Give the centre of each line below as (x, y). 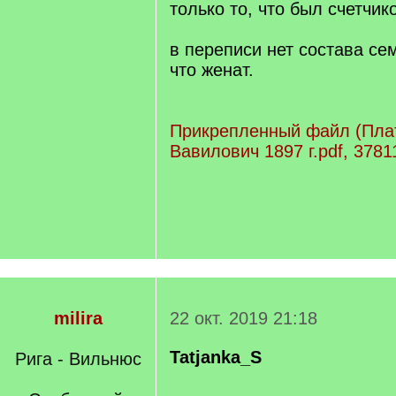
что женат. (212, 70)
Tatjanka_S (216, 357)
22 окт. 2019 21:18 (244, 318)
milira (78, 318)
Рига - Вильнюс (78, 359)
